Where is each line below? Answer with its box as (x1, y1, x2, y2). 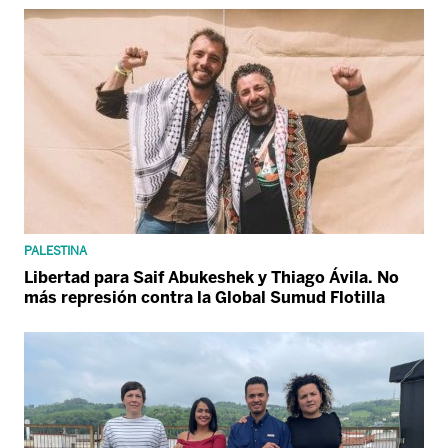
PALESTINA (24, 244, 87, 259)
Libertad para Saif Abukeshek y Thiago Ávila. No (24, 268, 399, 288)
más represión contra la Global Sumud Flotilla (24, 288, 385, 308)
